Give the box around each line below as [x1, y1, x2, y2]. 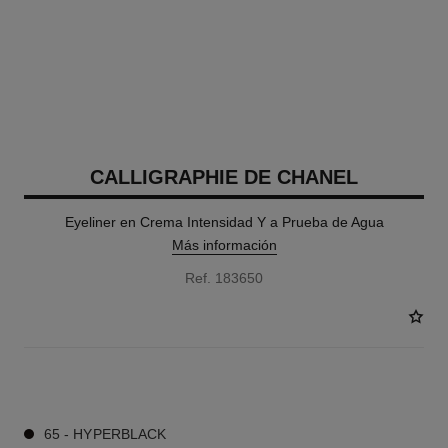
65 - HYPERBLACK [43, 426, 167, 442]
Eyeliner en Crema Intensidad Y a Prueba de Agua [64, 214, 384, 230]
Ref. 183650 [185, 270, 263, 286]
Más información [171, 237, 277, 253]
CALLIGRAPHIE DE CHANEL [90, 166, 358, 188]
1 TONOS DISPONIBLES [23, 377, 160, 391]
